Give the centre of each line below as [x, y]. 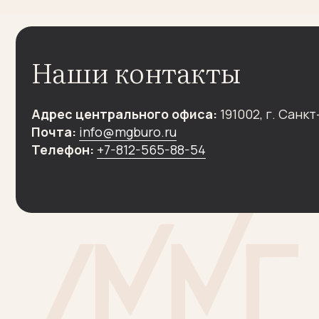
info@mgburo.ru [114, 49]
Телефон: [56, 65]
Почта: [49, 49]
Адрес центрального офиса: [112, 33]
